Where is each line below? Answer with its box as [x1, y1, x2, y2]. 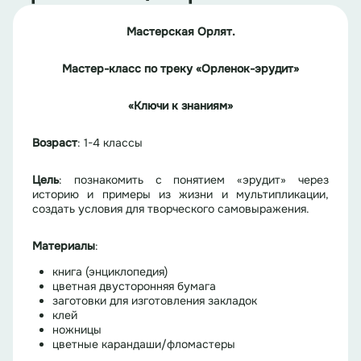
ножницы [52, 322, 102, 338]
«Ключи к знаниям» [128, 98, 233, 114]
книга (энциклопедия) [52, 264, 168, 280]
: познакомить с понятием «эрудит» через [59, 172, 329, 188]
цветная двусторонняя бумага [52, 279, 216, 294]
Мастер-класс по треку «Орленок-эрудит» [62, 61, 299, 77]
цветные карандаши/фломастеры [52, 337, 235, 352]
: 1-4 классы [77, 135, 143, 151]
